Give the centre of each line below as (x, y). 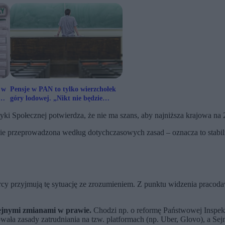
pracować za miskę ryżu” (48, 107)
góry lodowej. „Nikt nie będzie (56, 98)
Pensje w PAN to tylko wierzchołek (63, 89)
